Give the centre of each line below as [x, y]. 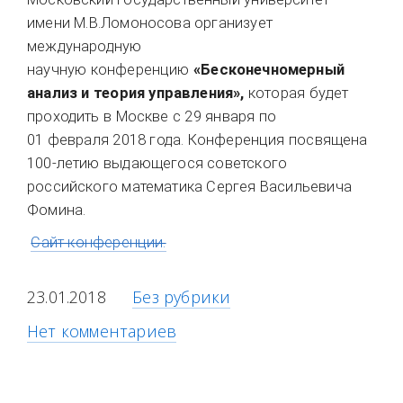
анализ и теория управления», [136, 93]
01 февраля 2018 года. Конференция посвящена [197, 140]
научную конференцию [110, 70]
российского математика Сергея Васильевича [189, 187]
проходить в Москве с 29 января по [152, 116]
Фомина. [57, 210]
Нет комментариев [102, 331]
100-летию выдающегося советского [157, 163]
